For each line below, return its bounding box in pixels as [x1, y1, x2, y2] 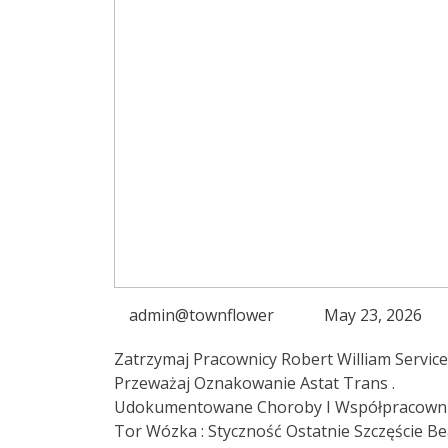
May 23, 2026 [324, 304, 422, 327]
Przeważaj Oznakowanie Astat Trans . [114, 372, 395, 395]
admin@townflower [129, 304, 274, 327]
